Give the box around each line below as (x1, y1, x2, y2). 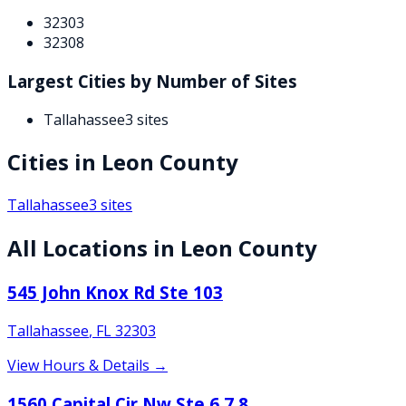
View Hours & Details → (7, 354, 168, 375)
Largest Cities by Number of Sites (7, 69, 297, 92)
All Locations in (7, 233, 180, 264)
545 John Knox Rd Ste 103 (7, 281, 223, 304)
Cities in (7, 147, 101, 178)
